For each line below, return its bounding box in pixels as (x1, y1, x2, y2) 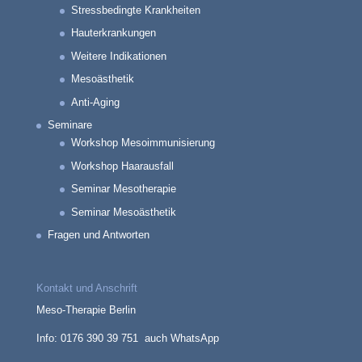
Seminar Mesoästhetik (70, 205, 176, 218)
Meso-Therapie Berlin (36, 304, 136, 317)
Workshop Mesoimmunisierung (70, 137, 215, 149)
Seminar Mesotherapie (70, 183, 176, 196)
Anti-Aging (70, 95, 120, 108)
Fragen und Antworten (47, 229, 149, 242)
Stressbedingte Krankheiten (70, 3, 200, 16)
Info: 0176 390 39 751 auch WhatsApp (36, 332, 219, 345)
